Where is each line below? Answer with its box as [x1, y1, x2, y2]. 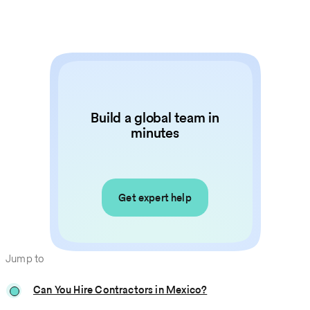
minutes [131, 123, 179, 143]
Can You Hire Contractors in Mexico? [33, 282, 208, 298]
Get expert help [118, 190, 192, 206]
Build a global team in [91, 108, 219, 128]
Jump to [6, 251, 45, 266]
